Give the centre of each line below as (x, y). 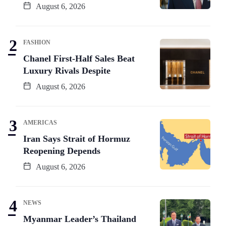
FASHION (37, 42)
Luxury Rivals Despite (67, 70)
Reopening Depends (62, 151)
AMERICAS (40, 122)
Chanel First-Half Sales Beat (79, 58)
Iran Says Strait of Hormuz (77, 138)
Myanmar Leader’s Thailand (80, 219)
